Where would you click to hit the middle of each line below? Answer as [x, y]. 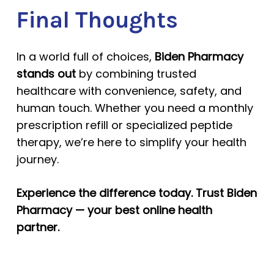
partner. [38, 227]
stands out [46, 74]
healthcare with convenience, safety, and [129, 91]
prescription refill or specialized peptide [124, 125]
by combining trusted [136, 74]
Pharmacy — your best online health [114, 210]
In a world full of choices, [85, 57]
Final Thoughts [97, 20]
